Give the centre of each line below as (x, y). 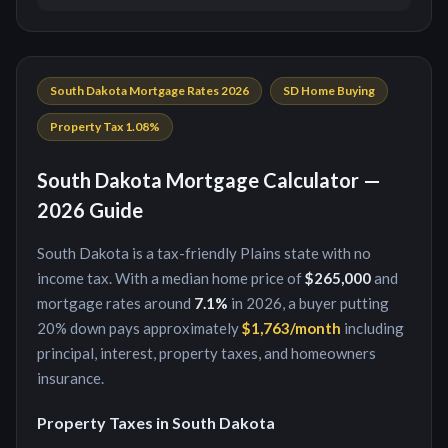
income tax (73, 278)
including (372, 328)
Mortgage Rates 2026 (188, 90)
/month (315, 328)
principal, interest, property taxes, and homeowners (206, 353)
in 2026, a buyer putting (308, 303)
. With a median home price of (207, 278)
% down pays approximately (147, 328)
